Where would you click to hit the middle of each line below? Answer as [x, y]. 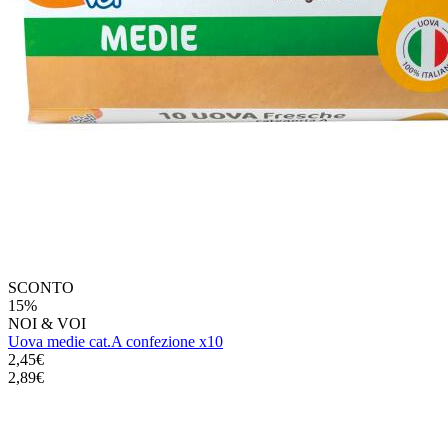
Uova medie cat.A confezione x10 [115, 341]
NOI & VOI [47, 323]
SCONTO [41, 287]
